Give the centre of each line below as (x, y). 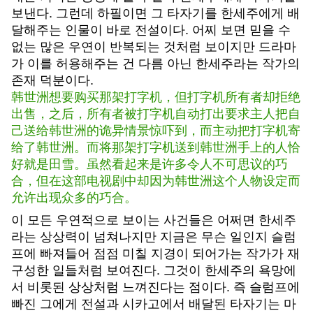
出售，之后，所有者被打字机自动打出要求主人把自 (156, 112)
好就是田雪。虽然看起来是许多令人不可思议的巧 (150, 163)
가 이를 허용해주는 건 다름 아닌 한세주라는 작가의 (155, 62)
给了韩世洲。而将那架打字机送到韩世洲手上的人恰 (156, 146)
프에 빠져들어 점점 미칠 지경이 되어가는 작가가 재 (155, 252)
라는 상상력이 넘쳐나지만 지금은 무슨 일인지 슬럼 (154, 235)
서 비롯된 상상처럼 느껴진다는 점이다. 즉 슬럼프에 (155, 286)
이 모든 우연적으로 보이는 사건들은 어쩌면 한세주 (154, 219)
